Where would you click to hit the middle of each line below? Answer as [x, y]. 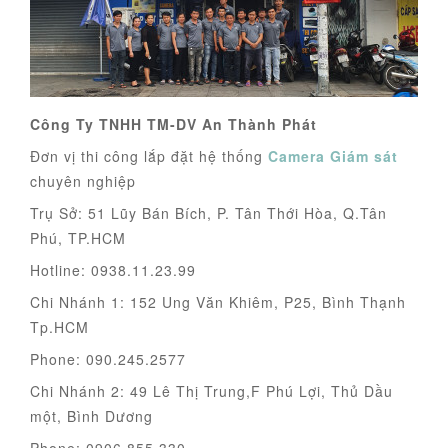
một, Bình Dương [91, 416]
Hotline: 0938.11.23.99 [113, 270]
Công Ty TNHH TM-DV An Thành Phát [173, 124]
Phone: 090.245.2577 [108, 359]
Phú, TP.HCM [78, 238]
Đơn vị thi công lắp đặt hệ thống [149, 156]
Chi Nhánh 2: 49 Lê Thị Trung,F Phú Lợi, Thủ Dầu [211, 391]
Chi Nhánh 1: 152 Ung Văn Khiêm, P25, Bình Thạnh [218, 302]
